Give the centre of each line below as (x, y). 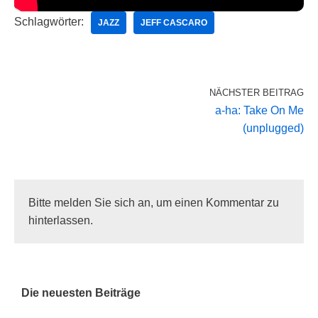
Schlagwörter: (49, 22)
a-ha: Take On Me (259, 110)
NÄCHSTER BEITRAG (257, 93)
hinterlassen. (61, 220)
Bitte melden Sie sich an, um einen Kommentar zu (154, 203)
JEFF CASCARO (174, 23)
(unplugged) (273, 128)
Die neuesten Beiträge (81, 293)
